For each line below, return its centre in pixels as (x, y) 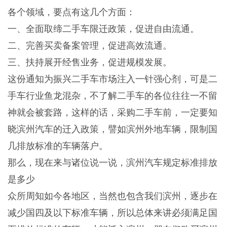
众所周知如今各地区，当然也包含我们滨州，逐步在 (112, 196)
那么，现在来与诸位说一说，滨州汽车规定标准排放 (112, 163)
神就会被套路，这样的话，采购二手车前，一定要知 (112, 113)
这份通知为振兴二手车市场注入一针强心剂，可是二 (112, 79)
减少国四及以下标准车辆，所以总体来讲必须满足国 (112, 213)
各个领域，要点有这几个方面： (71, 12)
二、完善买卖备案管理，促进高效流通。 (90, 46)
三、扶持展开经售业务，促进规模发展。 (90, 63)
